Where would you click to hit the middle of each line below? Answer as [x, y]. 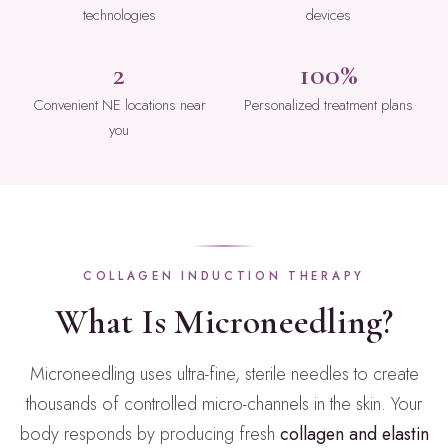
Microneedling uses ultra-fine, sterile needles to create [224, 374]
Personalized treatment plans [328, 105]
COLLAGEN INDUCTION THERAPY [224, 276]
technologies [119, 15]
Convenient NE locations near [119, 105]
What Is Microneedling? [224, 322]
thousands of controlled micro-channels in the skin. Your [224, 404]
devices [328, 15]
